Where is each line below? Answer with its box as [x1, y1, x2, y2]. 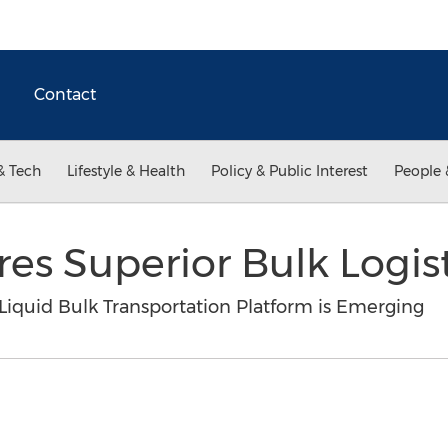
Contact [34, 85, 96, 104]
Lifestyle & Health [67, 162, 185, 180]
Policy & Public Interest [211, 162, 368, 180]
